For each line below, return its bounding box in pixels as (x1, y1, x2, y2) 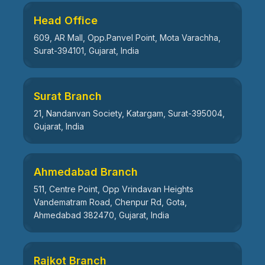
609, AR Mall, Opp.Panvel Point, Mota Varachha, (34, 32, 221, 43)
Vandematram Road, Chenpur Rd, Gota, (34, 196, 187, 207)
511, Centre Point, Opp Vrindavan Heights (34, 183, 193, 194)
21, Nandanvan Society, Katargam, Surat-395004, (34, 108, 225, 118)
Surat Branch (34, 89, 102, 102)
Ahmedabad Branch (34, 165, 138, 178)
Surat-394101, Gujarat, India (34, 45, 139, 56)
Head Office (34, 14, 98, 27)
